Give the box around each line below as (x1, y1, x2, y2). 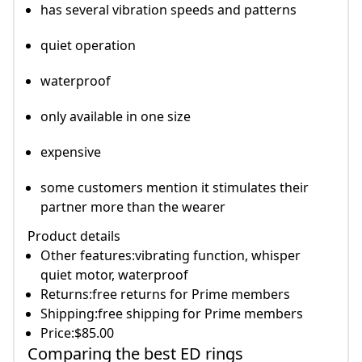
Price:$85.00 (40, 324, 114, 343)
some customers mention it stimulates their (40, 179, 309, 197)
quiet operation (40, 36, 136, 55)
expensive (40, 143, 101, 162)
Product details (27, 227, 120, 246)
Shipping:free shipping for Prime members (40, 305, 303, 323)
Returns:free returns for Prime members (40, 285, 290, 304)
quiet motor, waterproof (40, 266, 188, 284)
